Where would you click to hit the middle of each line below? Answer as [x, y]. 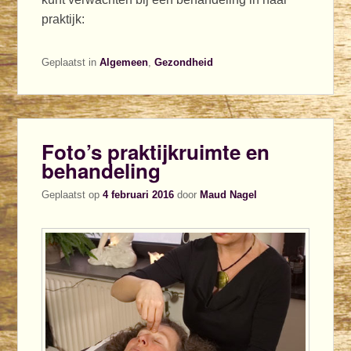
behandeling [101, 171]
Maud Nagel [229, 194]
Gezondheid [184, 63]
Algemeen [124, 63]
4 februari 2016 [139, 194]
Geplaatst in [69, 63]
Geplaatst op [72, 194]
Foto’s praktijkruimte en [156, 152]
